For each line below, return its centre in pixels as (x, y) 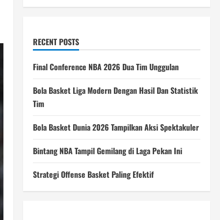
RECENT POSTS (56, 42)
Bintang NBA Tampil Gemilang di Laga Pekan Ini (107, 151)
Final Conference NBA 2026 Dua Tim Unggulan (106, 67)
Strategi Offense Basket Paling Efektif (93, 174)
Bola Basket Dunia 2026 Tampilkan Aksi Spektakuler (116, 127)
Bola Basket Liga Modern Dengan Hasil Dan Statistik (115, 90)
